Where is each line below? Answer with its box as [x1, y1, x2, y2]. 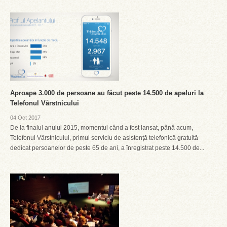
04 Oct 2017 [10, 115, 41, 121]
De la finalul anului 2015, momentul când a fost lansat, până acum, [10, 124, 193, 131]
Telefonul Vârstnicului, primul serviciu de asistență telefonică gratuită [10, 134, 198, 141]
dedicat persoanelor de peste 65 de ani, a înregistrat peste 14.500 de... [10, 144, 204, 152]
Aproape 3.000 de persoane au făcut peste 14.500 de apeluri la [10, 89, 204, 97]
